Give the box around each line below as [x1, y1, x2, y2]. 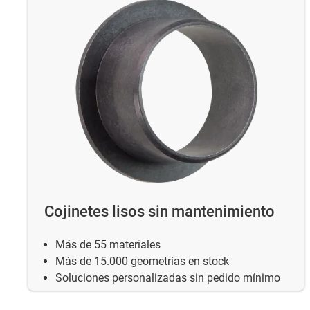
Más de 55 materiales [55, 237, 161, 251]
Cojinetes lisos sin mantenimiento [44, 203, 275, 221]
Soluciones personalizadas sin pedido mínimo [55, 271, 280, 284]
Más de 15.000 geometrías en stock [55, 254, 229, 268]
